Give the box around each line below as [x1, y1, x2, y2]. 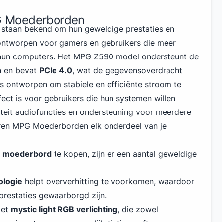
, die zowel [117, 204, 158, 214]
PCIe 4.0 [39, 65, 72, 75]
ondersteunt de [142, 52, 199, 61]
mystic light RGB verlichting [11, 204, 117, 214]
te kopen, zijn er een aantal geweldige [52, 149, 197, 159]
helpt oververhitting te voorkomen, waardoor [22, 176, 194, 186]
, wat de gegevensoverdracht [72, 65, 182, 75]
